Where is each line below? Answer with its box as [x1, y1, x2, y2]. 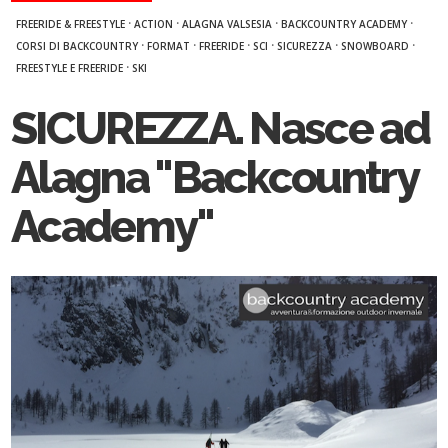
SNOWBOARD [341, 39, 410, 53]
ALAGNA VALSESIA [182, 17, 273, 31]
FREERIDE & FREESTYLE [16, 17, 126, 31]
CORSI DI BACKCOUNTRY [16, 39, 139, 53]
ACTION [134, 17, 174, 31]
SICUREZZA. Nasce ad [11, 102, 429, 155]
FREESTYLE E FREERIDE [16, 61, 124, 75]
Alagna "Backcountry [11, 151, 417, 204]
